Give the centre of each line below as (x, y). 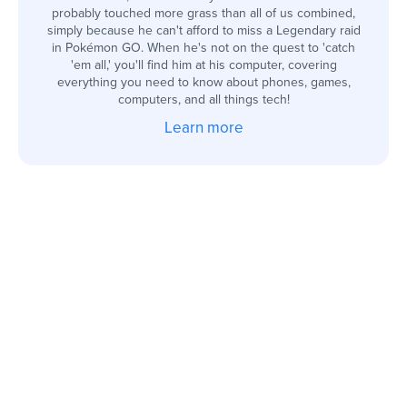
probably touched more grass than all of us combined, (203, 13)
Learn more (203, 127)
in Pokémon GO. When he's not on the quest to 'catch (203, 47)
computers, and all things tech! (203, 99)
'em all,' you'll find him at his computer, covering (203, 65)
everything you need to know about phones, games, (203, 82)
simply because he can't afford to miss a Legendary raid (203, 30)
